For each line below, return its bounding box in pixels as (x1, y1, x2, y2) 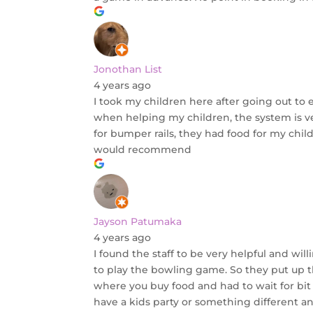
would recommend (94, 143, 192, 156)
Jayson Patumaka (94, 215, 182, 228)
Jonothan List (94, 63, 163, 76)
